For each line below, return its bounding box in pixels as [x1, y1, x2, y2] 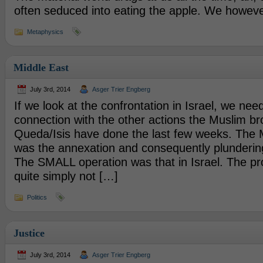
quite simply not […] [14, 170, 118, 183]
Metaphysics [26, 28, 63, 35]
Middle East [13, 62, 69, 73]
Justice [13, 227, 45, 239]
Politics [26, 194, 47, 201]
